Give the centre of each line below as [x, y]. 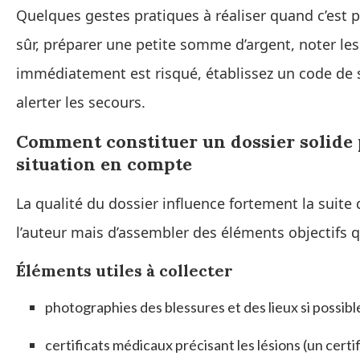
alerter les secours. [81, 102]
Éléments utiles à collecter [125, 271]
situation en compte [104, 164]
